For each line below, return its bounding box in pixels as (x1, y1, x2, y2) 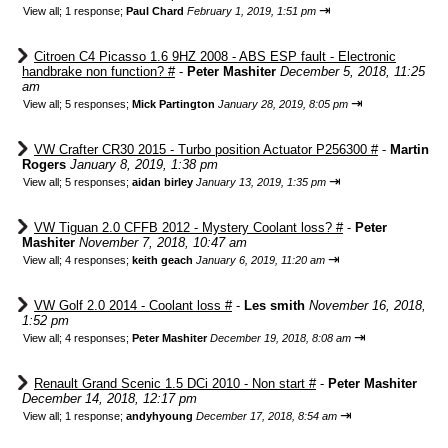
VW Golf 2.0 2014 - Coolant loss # (34, 298, 232, 313)
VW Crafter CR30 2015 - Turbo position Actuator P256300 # (34, 142, 378, 157)
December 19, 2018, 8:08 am (210, 332, 351, 344)
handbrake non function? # (22, 64, 175, 79)
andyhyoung (126, 410, 193, 422)
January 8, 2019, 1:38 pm (70, 157, 218, 172)
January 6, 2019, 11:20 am (196, 254, 325, 266)
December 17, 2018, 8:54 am (196, 410, 337, 422)
